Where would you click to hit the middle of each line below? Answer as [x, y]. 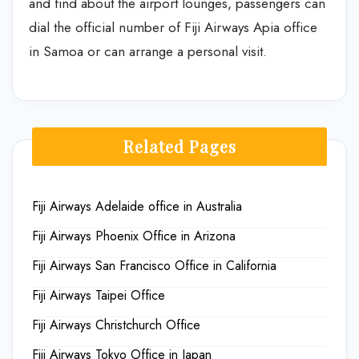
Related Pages [179, 146]
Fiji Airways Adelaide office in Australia [137, 206]
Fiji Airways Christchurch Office [116, 325]
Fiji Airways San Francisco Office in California [154, 265]
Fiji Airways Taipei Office [99, 295]
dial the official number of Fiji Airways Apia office [173, 27]
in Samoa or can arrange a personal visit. [148, 51]
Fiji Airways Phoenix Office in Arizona [134, 236]
